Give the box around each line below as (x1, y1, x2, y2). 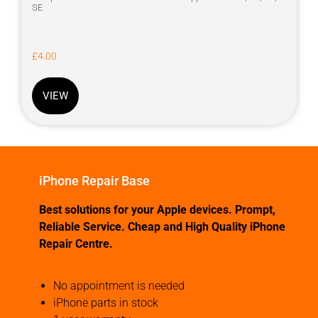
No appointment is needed (53, 278, 185, 292)
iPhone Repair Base (39, 173, 150, 189)
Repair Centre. (39, 237, 113, 251)
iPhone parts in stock (53, 295, 158, 309)
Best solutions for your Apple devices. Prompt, (39, 203, 275, 217)
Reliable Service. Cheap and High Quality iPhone (39, 220, 285, 234)
